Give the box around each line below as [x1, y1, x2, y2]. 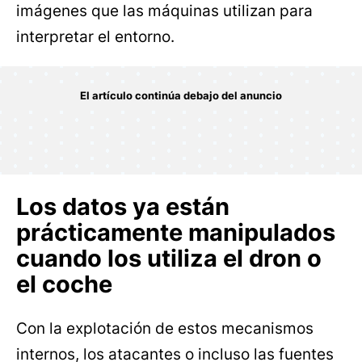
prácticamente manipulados [16, 217, 335, 246]
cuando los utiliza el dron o [16, 243, 322, 272]
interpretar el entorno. [16, 27, 175, 46]
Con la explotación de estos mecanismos [16, 319, 314, 339]
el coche [16, 269, 112, 298]
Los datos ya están [16, 192, 229, 221]
